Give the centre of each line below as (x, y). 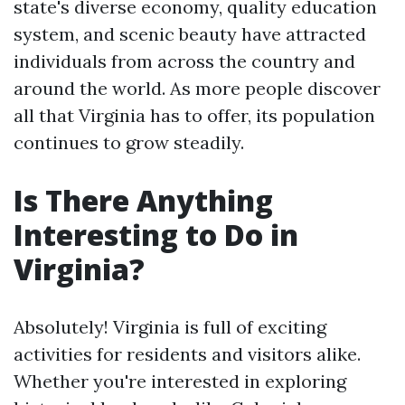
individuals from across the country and (184, 61)
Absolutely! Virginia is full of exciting (170, 327)
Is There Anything (143, 200)
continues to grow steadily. (129, 142)
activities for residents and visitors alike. (187, 354)
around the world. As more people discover (197, 88)
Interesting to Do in (156, 235)
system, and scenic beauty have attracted (190, 34)
